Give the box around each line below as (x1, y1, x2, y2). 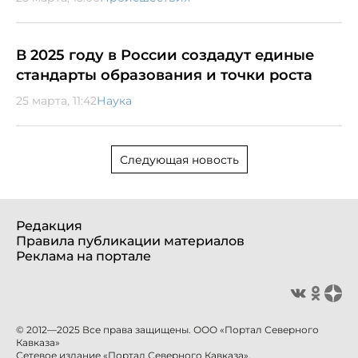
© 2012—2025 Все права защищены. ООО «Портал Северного (16, 323, 319, 336)
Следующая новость (119, 152, 239, 167)
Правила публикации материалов (16, 233, 245, 249)
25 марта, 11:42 (16, 93, 97, 108)
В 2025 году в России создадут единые (16, 46, 314, 64)
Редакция (16, 217, 82, 233)
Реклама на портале (16, 248, 151, 264)
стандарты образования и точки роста (16, 66, 312, 84)
